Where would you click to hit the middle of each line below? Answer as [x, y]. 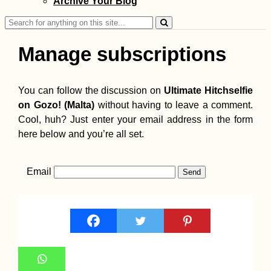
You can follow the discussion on [91, 91]
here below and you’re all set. [81, 134]
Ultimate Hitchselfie [209, 91]
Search [20, 21]
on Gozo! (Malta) [56, 105]
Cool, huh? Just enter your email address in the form [135, 120]
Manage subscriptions [122, 54]
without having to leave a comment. [174, 105]
